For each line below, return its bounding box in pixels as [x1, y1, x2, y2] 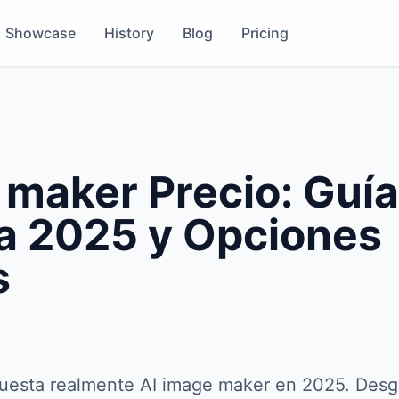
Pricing [240, 24, 289, 42]
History [103, 24, 154, 42]
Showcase [4, 24, 76, 42]
